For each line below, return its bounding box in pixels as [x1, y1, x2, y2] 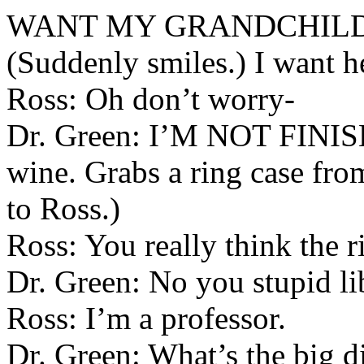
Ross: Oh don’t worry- [6, 81, 295, 116]
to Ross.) [6, 191, 120, 226]
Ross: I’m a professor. [6, 301, 286, 336]
